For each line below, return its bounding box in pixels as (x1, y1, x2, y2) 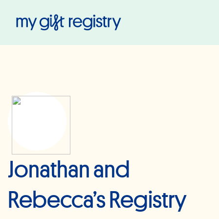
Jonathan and (8, 155, 130, 184)
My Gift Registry (122, 16, 195, 25)
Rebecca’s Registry (8, 186, 187, 214)
